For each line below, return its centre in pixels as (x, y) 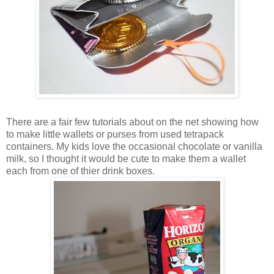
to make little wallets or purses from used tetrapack (115, 135)
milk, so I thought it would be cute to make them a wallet (126, 159)
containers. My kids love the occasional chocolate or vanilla (134, 147)
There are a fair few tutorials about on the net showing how (132, 122)
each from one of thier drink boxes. (80, 171)
